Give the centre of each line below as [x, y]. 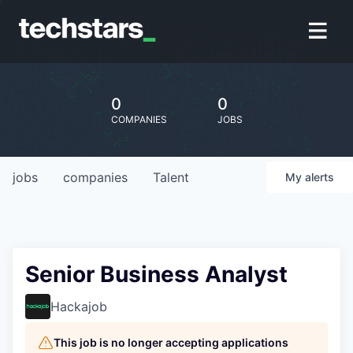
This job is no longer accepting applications [171, 342]
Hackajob [79, 307]
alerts [320, 177]
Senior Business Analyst [156, 274]
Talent [171, 177]
